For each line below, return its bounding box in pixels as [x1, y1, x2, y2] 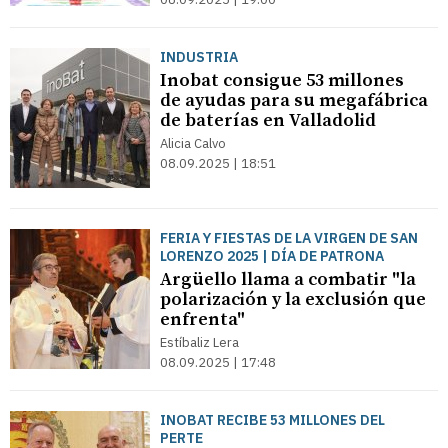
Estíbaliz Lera [160, 334, 239, 351]
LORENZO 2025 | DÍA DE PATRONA [160, 247, 384, 265]
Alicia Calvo [160, 135, 226, 152]
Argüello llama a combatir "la [160, 268, 416, 291]
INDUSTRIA [160, 48, 238, 66]
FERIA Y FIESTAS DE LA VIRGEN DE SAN [160, 229, 418, 247]
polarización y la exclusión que [160, 288, 426, 311]
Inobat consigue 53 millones [160, 69, 404, 92]
